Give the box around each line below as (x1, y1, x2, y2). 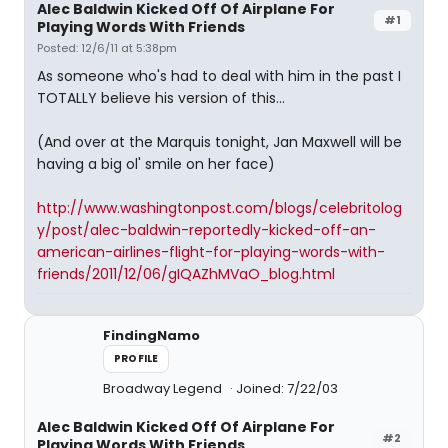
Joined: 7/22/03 (236, 379, 338, 398)
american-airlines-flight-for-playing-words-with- (37, 242, 385, 262)
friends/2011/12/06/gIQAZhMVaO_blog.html (37, 264, 335, 284)
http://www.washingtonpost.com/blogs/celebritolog (37, 198, 402, 218)
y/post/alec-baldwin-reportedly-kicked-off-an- (37, 220, 376, 240)
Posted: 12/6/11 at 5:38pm (37, 40, 177, 56)
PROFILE (114, 351, 159, 366)
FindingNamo (103, 326, 200, 345)
